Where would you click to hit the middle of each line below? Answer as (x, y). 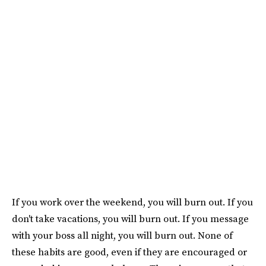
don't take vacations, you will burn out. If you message (130, 218)
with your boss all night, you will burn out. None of (122, 235)
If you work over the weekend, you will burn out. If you (132, 202)
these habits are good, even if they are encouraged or (129, 251)
